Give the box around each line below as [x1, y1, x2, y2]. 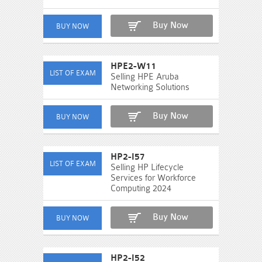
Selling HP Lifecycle [111, 163, 184, 173]
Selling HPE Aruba [111, 72, 179, 82]
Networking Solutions [111, 82, 189, 92]
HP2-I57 [111, 152, 145, 162]
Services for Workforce [111, 173, 196, 183]
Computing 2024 [111, 184, 171, 194]
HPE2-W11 [111, 61, 156, 71]
